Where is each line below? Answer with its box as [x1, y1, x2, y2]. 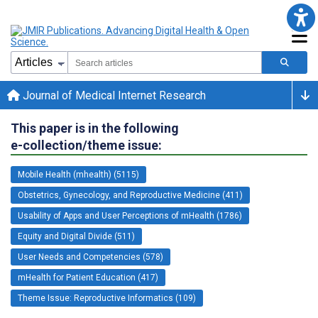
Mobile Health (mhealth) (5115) [18, 169, 139, 180]
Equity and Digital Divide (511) [18, 231, 135, 241]
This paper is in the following [11, 120, 179, 136]
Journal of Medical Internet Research [20, 88, 206, 102]
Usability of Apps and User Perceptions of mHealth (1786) [18, 210, 242, 221]
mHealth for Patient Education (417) [18, 272, 158, 283]
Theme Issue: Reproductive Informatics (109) [18, 292, 196, 303]
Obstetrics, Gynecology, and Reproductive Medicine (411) [18, 190, 243, 200]
